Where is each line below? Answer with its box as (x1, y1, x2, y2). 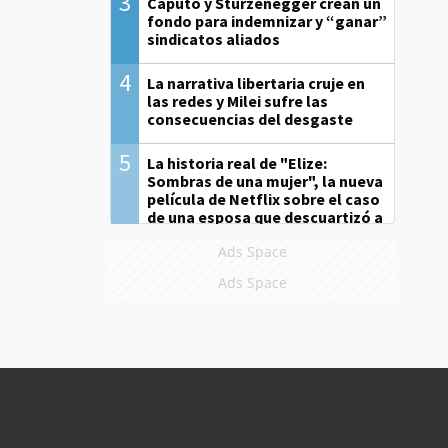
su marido (147, 225, 220, 246)
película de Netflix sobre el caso (147, 189, 381, 210)
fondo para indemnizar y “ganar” (147, 11, 388, 32)
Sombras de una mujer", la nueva (147, 171, 384, 192)
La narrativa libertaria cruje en (147, 73, 366, 94)
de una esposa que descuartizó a (147, 207, 384, 228)
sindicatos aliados (147, 29, 281, 50)
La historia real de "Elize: (147, 153, 328, 174)
